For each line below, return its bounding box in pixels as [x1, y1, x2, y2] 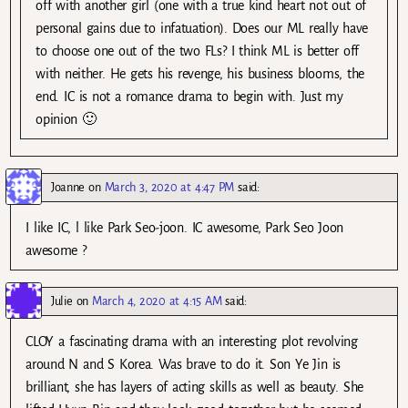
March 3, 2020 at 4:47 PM [104, 179, 235, 194]
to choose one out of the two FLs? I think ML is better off [36, 43, 359, 58]
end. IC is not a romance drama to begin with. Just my [36, 88, 343, 104]
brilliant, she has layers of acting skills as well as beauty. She [25, 380, 363, 395]
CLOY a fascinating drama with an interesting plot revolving [25, 334, 358, 350]
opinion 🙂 [36, 111, 97, 127]
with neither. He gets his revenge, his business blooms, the [36, 66, 365, 81]
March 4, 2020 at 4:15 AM [92, 294, 222, 309]
